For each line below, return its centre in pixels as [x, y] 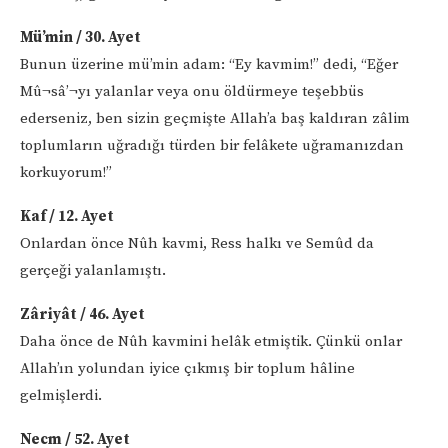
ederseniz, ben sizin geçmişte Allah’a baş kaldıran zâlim [215, 118]
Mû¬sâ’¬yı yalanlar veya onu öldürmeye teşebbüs [192, 91]
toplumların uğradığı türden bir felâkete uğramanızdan [212, 145]
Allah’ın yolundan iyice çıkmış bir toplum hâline [187, 368]
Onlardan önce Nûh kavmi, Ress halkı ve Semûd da [197, 243]
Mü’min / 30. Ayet [80, 37]
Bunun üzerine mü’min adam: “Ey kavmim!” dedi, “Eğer [209, 64]
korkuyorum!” [66, 172]
